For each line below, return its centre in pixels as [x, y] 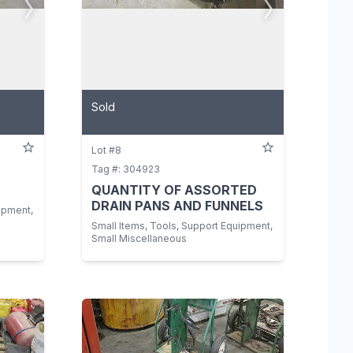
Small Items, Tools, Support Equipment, [182, 225]
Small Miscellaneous [139, 238]
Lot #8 [106, 150]
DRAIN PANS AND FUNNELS [177, 205]
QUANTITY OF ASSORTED [174, 190]
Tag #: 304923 [126, 169]
